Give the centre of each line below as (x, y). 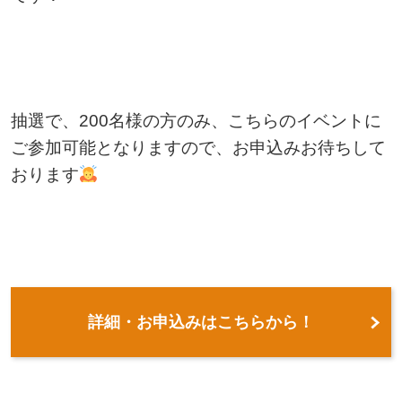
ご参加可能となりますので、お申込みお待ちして (198, 147)
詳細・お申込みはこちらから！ (201, 322)
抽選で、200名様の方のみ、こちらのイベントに (196, 120)
